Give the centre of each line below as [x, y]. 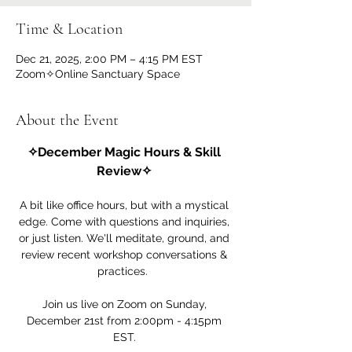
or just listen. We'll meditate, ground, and [126, 238]
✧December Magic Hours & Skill [126, 152]
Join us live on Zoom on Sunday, [126, 304]
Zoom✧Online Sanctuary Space [98, 73]
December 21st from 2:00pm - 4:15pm [126, 320]
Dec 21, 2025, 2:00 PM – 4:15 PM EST [109, 59]
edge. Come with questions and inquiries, [126, 221]
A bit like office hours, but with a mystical [126, 205]
